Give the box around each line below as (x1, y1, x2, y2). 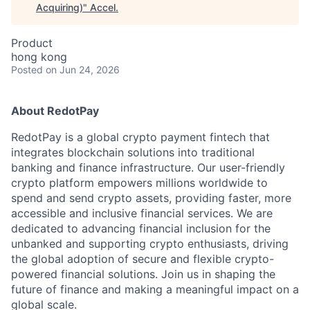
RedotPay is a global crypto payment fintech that (11, 130, 270, 144)
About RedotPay (11, 104, 99, 118)
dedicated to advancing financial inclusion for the (11, 221, 271, 235)
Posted (11, 64, 43, 75)
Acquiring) (36, 1, 83, 13)
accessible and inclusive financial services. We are (11, 206, 273, 220)
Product (11, 36, 53, 50)
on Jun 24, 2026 (46, 64, 120, 75)
